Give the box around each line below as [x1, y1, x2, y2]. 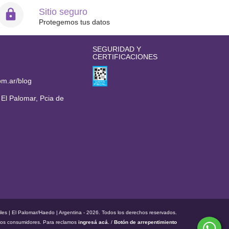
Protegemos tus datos [39, 18, 110, 27]
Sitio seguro [39, 7, 87, 17]
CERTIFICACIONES [93, 53, 157, 61]
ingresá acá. [78, 219, 109, 225]
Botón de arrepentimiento [114, 219, 177, 225]
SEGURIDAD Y [93, 45, 141, 54]
